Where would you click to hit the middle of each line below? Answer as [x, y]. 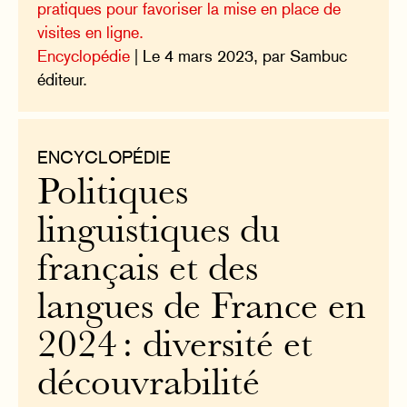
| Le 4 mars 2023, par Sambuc [239, 56]
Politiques [113, 195]
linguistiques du [159, 233]
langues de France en [202, 310]
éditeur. [63, 80]
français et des [148, 272]
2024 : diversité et [175, 348]
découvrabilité [149, 386]
